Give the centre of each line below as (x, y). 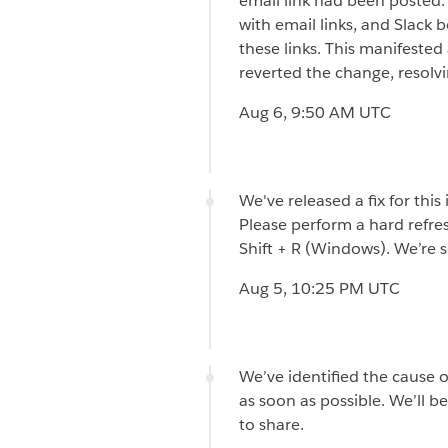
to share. (271, 424)
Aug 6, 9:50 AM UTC (315, 112)
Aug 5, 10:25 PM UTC (319, 288)
